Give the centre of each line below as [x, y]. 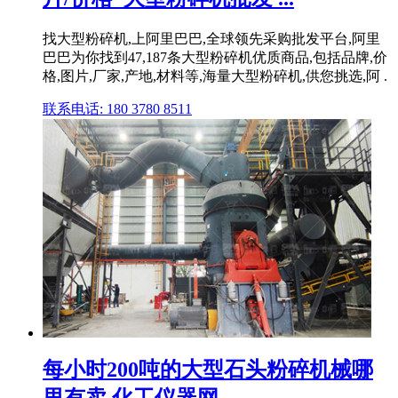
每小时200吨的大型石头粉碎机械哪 [208, 369]
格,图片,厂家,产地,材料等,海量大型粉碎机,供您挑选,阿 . [215, 76]
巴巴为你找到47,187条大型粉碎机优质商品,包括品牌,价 [215, 57]
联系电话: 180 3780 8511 [117, 108]
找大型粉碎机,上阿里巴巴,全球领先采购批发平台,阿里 [211, 38]
